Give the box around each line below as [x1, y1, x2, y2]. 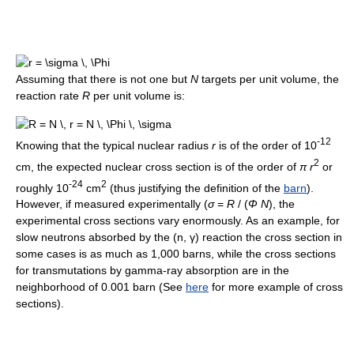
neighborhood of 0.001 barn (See [16, 281, 186, 294]
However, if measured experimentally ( [16, 198, 208, 211]
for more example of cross [209, 281, 343, 294]
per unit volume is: [90, 89, 185, 103]
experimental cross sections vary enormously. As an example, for [16, 214, 340, 228]
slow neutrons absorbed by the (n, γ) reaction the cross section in [16, 231, 342, 244]
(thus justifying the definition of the [107, 181, 284, 194]
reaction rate [16, 89, 82, 103]
